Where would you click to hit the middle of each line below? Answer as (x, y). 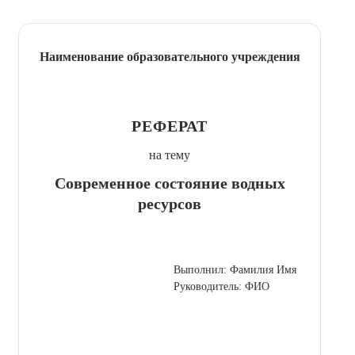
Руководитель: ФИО (221, 286)
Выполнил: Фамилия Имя (235, 269)
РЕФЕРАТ (170, 126)
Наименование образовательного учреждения (170, 56)
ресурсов (170, 203)
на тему (170, 155)
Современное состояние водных (170, 183)
